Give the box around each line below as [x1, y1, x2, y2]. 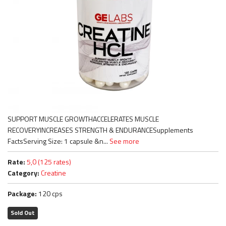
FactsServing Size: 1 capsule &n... [8, 135, 109, 146]
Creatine [41, 167, 66, 178]
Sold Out [11, 208, 35, 217]
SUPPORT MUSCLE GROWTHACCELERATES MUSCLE [8, 113, 159, 124]
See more [109, 135, 139, 146]
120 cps [37, 188, 63, 199]
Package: [8, 188, 37, 199]
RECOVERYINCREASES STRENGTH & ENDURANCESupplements [8, 124, 193, 135]
